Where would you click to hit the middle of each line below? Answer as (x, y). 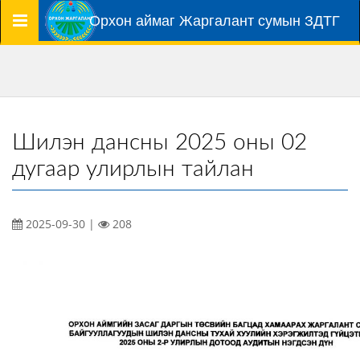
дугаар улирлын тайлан (133, 169)
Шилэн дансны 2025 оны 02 (160, 142)
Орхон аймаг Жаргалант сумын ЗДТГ (215, 21)
